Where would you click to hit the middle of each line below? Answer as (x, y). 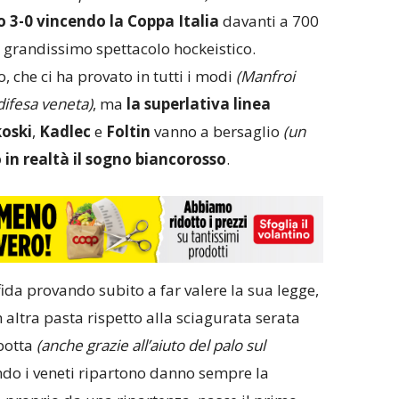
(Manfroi (265, 77)
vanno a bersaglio (216, 132)
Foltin (130, 132)
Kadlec (66, 132)
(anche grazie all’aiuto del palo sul (151, 346)
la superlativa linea (198, 104)
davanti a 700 (269, 21)
